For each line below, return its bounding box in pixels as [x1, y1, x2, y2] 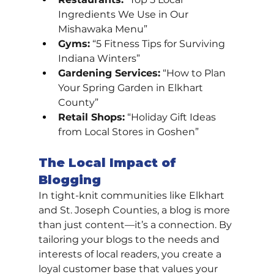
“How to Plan [160, 67, 228, 80]
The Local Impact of [38, 155, 180, 171]
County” [57, 97, 98, 109]
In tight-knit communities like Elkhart [38, 190, 227, 202]
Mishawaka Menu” [57, 23, 147, 35]
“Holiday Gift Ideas [124, 111, 218, 124]
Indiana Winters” [57, 53, 140, 65]
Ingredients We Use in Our [57, 9, 191, 21]
